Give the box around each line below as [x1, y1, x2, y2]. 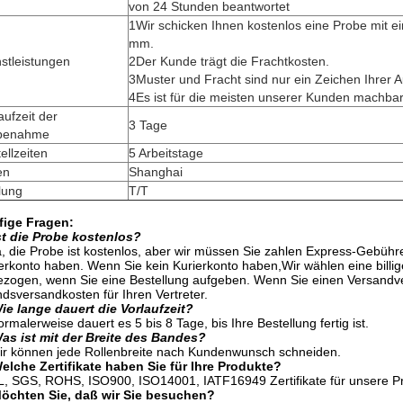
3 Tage [129, 118, 167, 132]
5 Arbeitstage [129, 146, 203, 160]
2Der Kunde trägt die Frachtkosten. [129, 54, 329, 68]
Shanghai [129, 165, 183, 179]
